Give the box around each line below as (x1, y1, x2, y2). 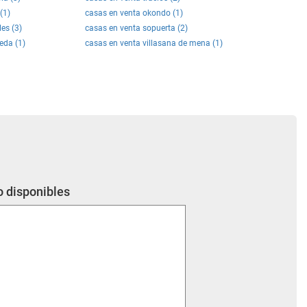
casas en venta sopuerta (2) (85, 23, 188, 33)
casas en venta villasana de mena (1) (85, 38, 223, 48)
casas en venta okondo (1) (85, 8, 183, 18)
